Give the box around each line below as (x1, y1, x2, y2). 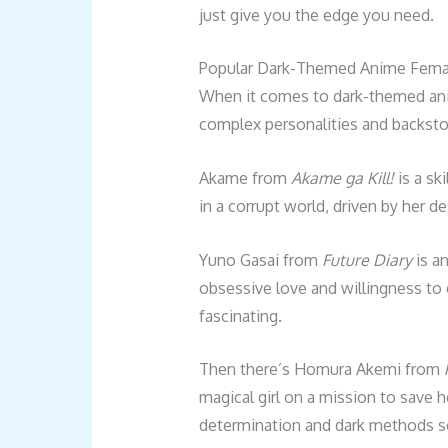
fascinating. (198, 305, 282, 326)
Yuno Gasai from (198, 249, 322, 270)
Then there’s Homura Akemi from (198, 359, 444, 380)
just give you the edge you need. (198, 4, 434, 25)
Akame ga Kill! (290, 168, 394, 189)
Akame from (198, 168, 291, 189)
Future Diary (321, 249, 412, 270)
